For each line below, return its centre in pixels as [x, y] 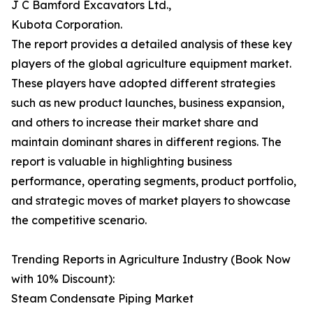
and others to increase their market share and [135, 123]
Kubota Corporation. [67, 25]
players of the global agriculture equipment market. [151, 64]
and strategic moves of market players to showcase [151, 201]
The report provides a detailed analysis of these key [152, 44]
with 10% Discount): [63, 279]
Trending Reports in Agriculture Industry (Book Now [151, 260]
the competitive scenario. [79, 220]
